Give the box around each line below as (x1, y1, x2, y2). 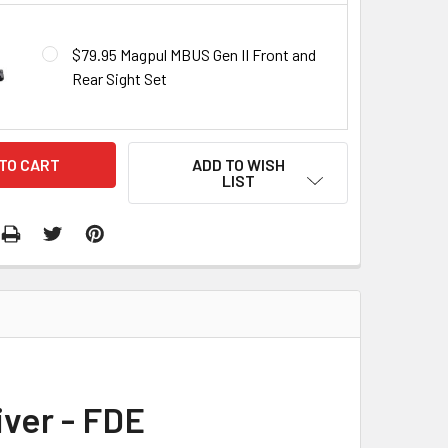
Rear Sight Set (71, 68, 167, 88)
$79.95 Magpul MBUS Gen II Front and (71, 44, 316, 64)
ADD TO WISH (191, 154, 285, 174)
